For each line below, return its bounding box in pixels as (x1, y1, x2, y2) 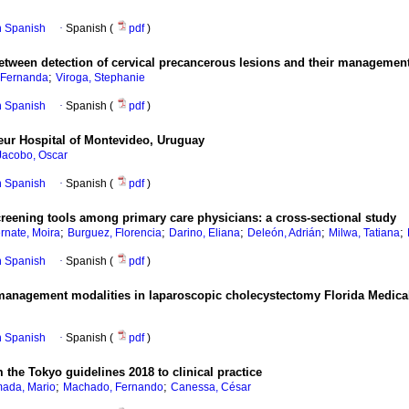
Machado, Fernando (63, 381, 163, 394)
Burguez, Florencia (68, 226, 162, 240)
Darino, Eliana (169, 226, 240, 240)
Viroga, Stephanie (56, 71, 145, 85)
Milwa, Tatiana (329, 226, 400, 240)
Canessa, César (171, 381, 251, 394)
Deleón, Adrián (247, 226, 321, 240)
